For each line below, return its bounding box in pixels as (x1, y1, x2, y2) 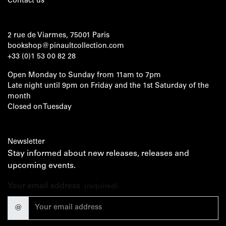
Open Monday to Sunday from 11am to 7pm (8, 72, 161, 80)
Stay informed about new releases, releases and (8, 150, 189, 158)
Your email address (8, 182, 80, 191)
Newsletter (8, 139, 45, 146)
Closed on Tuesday (8, 104, 72, 111)
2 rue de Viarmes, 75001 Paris (8, 32, 109, 40)
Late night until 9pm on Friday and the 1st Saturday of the (8, 83, 209, 90)
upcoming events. (8, 162, 76, 171)
